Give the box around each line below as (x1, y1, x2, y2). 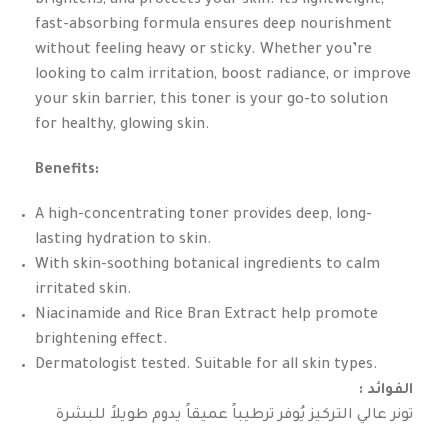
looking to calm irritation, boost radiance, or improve (35, 68, 411, 84)
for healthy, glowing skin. (35, 118, 210, 134)
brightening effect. (35, 333, 168, 349)
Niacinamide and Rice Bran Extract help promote (35, 308, 378, 324)
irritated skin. (35, 283, 132, 299)
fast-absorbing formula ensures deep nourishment (35, 18, 392, 34)
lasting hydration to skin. (35, 233, 212, 249)
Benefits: (35, 163, 99, 179)
